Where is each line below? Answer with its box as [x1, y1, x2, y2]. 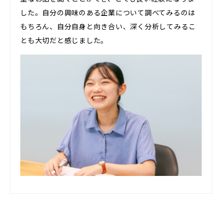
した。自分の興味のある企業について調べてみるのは [20, 7, 195, 17]
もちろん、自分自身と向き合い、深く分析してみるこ [20, 21, 196, 31]
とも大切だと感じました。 [20, 35, 108, 45]
